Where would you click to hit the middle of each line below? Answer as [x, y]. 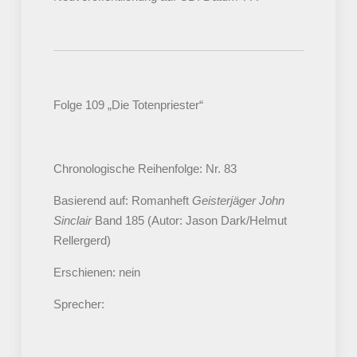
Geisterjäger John [238, 201]
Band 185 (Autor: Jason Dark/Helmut [189, 221]
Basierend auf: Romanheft [122, 201]
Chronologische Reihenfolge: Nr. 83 [145, 169]
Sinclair [72, 221]
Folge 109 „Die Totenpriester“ [128, 105]
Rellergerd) [82, 241]
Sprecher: [78, 304]
